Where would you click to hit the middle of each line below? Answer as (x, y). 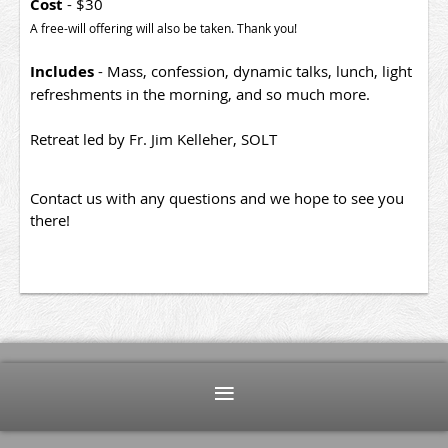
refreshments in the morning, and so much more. (202, 93)
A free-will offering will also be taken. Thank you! (165, 27)
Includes (62, 71)
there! (52, 219)
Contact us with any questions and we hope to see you (217, 197)
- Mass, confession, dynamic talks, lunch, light (253, 70)
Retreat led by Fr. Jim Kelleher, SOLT (155, 138)
